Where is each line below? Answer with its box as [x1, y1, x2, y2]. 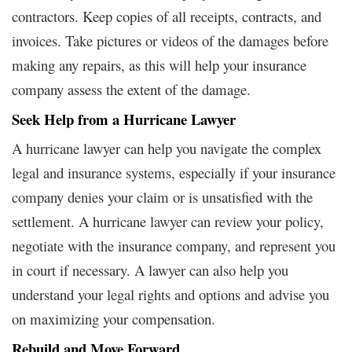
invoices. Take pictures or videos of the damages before [12, 30, 328, 50]
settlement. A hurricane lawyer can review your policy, [12, 211, 324, 231]
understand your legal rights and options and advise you [12, 284, 329, 304]
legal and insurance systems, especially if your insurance [12, 162, 335, 182]
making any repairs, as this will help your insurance [12, 54, 306, 75]
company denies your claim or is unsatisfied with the [12, 186, 313, 207]
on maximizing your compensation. [12, 308, 215, 328]
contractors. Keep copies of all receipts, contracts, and [12, 5, 321, 26]
